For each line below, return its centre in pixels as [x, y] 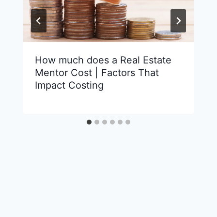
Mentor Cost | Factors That [97, 72]
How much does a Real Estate [103, 60]
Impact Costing [69, 85]
